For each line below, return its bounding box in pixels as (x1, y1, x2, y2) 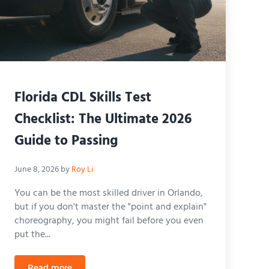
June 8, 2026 (14, 163, 59, 177)
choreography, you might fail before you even (14, 213, 204, 229)
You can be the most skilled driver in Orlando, (14, 185, 203, 201)
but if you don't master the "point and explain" (14, 199, 207, 215)
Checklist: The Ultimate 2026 (14, 108, 192, 130)
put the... (14, 226, 50, 243)
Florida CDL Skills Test (14, 86, 151, 109)
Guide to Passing (14, 130, 118, 152)
